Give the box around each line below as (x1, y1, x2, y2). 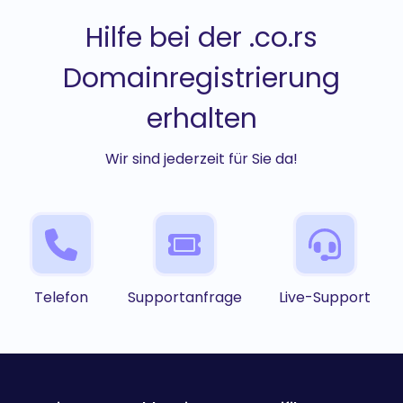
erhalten (146, 100, 257, 139)
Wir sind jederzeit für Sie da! (105, 148, 298, 170)
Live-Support (279, 287, 372, 309)
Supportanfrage (127, 287, 242, 309)
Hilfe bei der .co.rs (85, 19, 318, 58)
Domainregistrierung (63, 59, 340, 98)
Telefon (34, 287, 89, 309)
